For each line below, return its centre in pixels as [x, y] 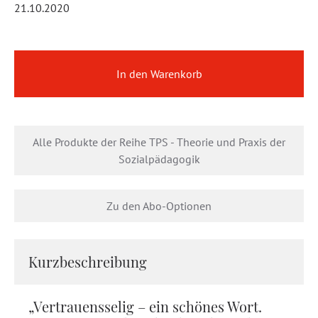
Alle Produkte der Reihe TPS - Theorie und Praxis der [159, 142]
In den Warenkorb [159, 74]
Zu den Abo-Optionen [159, 206]
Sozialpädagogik [159, 159]
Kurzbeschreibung [88, 262]
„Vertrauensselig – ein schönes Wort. [145, 306]
